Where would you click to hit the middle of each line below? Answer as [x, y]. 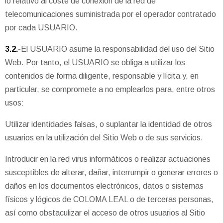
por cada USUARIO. [41, 27]
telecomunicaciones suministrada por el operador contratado [111, 14]
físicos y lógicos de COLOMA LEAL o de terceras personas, [109, 199]
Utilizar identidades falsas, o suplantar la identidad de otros [109, 124]
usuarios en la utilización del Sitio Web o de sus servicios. [104, 137]
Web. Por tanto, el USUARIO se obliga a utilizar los [95, 62]
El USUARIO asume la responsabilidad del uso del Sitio [118, 49]
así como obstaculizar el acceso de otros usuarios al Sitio [105, 213]
